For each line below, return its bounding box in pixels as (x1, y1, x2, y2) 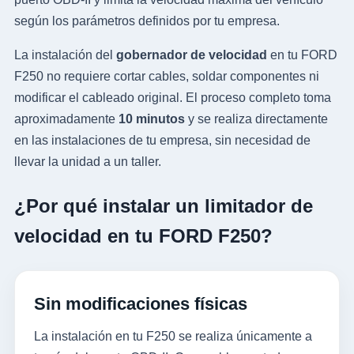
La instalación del (13, 48, 116, 62)
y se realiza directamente (184, 112, 328, 126)
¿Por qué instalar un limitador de (13, 195, 313, 217)
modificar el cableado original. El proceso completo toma (13, 91, 331, 105)
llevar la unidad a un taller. (13, 155, 161, 169)
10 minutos (118, 112, 185, 126)
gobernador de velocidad (115, 48, 267, 62)
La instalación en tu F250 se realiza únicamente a (33, 330, 312, 344)
